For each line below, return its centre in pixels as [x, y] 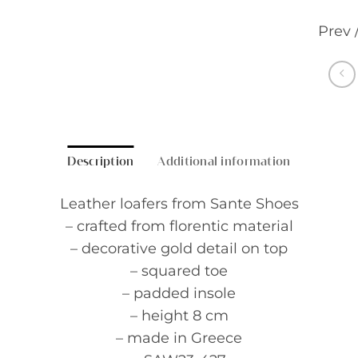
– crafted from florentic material [179, 226]
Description [101, 162]
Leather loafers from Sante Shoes [179, 204]
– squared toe [179, 271]
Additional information [224, 162]
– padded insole [179, 293]
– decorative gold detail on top [179, 249]
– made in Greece [179, 338]
